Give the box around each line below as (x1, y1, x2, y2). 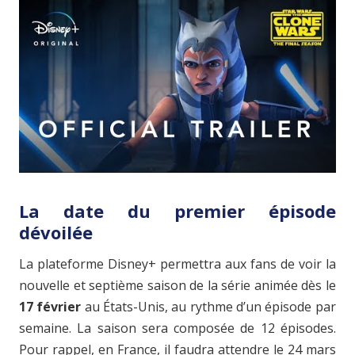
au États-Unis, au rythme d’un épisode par (81, 298, 336, 316)
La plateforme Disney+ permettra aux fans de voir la (19, 255, 336, 273)
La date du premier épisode (19, 199, 336, 223)
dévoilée (19, 220, 93, 245)
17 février (19, 298, 82, 316)
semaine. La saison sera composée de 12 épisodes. (19, 319, 336, 338)
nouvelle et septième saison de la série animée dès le (19, 277, 336, 295)
